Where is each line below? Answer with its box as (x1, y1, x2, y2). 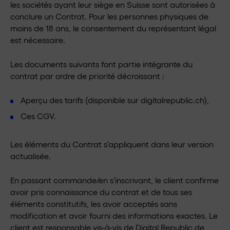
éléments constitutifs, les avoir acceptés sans (10, 199, 177, 208)
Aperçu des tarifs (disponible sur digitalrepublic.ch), (21, 95, 209, 105)
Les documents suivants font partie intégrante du (10, 59, 193, 69)
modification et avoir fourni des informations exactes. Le (10, 210, 218, 220)
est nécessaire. (10, 35, 65, 45)
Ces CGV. (21, 111, 56, 121)
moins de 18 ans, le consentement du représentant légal (10, 23, 216, 33)
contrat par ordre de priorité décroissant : (10, 71, 164, 81)
